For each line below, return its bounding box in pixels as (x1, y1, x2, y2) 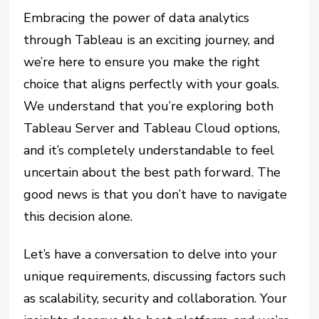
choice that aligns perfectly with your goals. (23, 75, 280, 93)
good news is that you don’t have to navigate (23, 186, 288, 203)
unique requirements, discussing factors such (23, 268, 286, 285)
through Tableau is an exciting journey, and (23, 31, 276, 48)
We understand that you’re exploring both (23, 98, 274, 115)
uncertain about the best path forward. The (23, 164, 281, 181)
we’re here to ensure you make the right (23, 53, 261, 70)
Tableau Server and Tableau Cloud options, (23, 120, 281, 137)
